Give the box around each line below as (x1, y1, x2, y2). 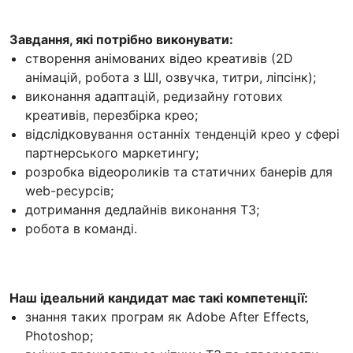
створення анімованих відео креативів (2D (25, 50, 293, 67)
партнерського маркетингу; (25, 145, 199, 162)
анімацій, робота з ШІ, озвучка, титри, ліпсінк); (25, 69, 316, 86)
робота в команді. (25, 221, 137, 237)
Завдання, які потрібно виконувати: (9, 32, 233, 48)
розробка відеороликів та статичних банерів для (25, 164, 333, 180)
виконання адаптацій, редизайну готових (25, 88, 283, 105)
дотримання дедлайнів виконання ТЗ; (25, 202, 259, 218)
